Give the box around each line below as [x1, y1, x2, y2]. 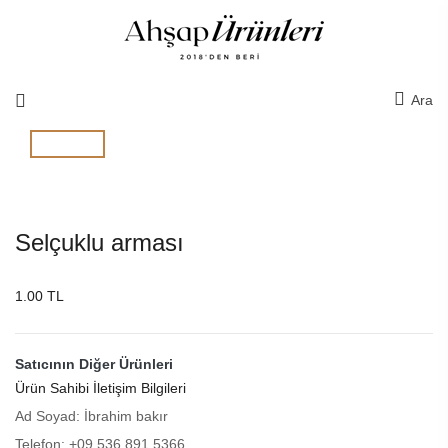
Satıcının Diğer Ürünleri [15, 356, 173, 372]
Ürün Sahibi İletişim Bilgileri [15, 380, 186, 396]
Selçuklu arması [15, 229, 184, 256]
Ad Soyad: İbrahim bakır [15, 408, 168, 424]
